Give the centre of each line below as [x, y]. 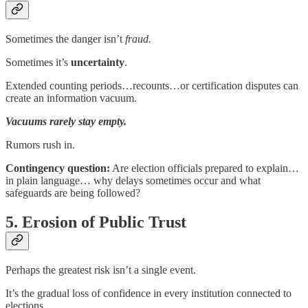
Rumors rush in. [40, 145]
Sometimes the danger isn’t [64, 39]
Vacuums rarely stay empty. [66, 121]
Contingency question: [58, 168]
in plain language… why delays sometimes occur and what [133, 180]
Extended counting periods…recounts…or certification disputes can [152, 86]
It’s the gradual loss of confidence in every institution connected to [148, 293]
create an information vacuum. [71, 98]
